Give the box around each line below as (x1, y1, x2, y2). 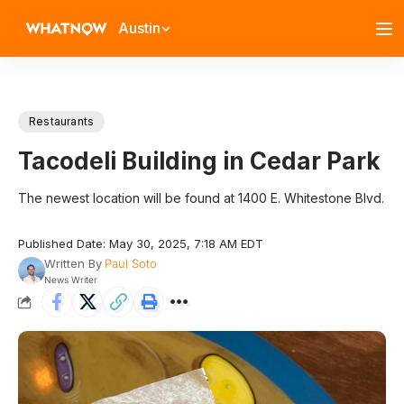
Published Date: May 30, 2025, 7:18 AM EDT (18, 236, 263, 251)
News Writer (43, 274, 97, 285)
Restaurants (29, 115, 95, 128)
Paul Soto (104, 256, 157, 271)
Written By (43, 256, 102, 271)
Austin (118, 19, 161, 37)
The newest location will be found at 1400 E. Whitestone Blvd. (18, 190, 384, 206)
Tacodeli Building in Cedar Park (18, 147, 381, 175)
